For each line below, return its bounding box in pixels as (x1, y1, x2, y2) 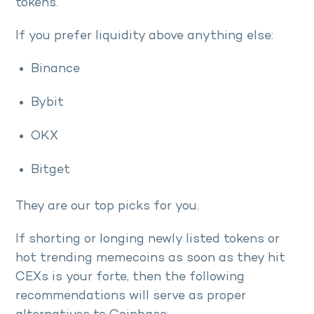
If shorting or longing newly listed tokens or (15, 232, 280, 246)
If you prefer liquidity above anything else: (15, 29, 277, 43)
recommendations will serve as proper (15, 289, 246, 303)
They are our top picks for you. (15, 199, 203, 213)
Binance (31, 62, 83, 76)
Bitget (31, 163, 77, 177)
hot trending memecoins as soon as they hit (15, 251, 285, 265)
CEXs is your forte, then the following (15, 270, 245, 284)
